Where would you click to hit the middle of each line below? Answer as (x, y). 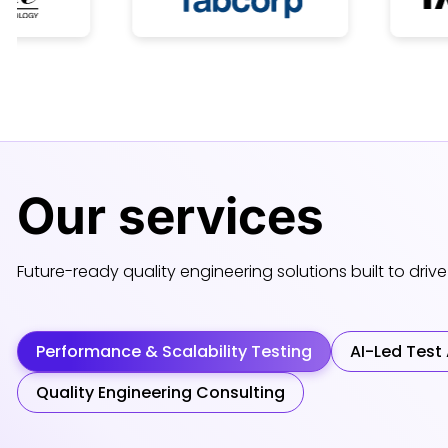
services (221, 216)
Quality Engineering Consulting (160, 392)
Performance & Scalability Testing (174, 351)
